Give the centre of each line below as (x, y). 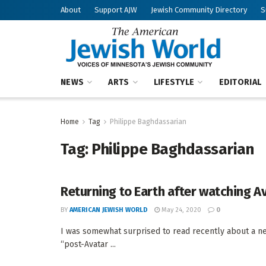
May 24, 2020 (180, 210)
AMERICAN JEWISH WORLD (109, 210)
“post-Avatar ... (88, 244)
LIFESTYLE (174, 82)
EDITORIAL (240, 82)
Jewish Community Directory (199, 10)
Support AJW (116, 10)
